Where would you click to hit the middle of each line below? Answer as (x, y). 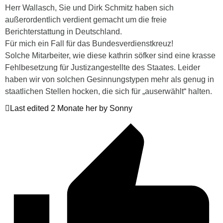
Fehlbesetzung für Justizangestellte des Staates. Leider (103, 67)
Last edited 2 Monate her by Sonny (71, 108)
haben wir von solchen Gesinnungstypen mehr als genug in (110, 79)
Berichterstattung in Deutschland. (63, 31)
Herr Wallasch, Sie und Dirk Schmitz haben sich (89, 7)
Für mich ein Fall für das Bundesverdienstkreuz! (89, 43)
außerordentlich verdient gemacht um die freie (86, 19)
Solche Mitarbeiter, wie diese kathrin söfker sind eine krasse (110, 55)
